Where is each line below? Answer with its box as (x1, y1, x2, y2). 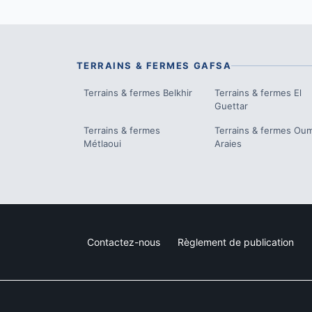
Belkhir (162, 87, 192, 98)
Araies (214, 138, 242, 149)
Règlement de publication (177, 236, 294, 248)
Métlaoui (83, 138, 121, 149)
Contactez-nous (86, 236, 160, 248)
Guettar (214, 100, 248, 111)
